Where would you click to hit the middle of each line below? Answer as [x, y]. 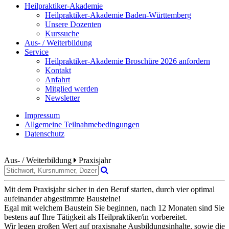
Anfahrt [58, 79]
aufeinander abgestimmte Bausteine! [62, 198]
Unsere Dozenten [73, 24]
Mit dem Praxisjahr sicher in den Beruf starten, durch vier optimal [109, 189]
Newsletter [62, 98]
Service [37, 52]
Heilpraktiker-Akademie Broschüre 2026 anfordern [128, 61]
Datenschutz [44, 133]
